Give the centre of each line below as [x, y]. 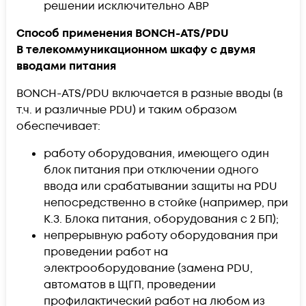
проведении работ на [106, 252]
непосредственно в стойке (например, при [166, 203]
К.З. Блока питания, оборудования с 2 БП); [161, 219]
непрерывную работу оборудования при [161, 235]
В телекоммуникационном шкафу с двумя [136, 50]
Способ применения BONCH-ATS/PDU [123, 33]
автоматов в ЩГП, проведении [130, 284]
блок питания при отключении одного [151, 170]
